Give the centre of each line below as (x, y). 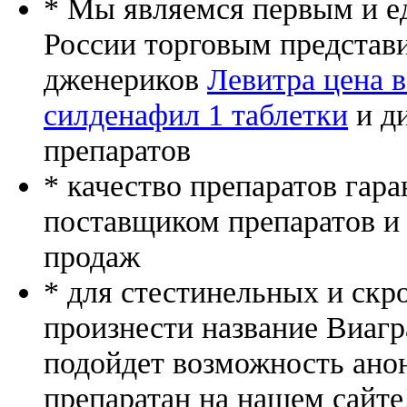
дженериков (125, 79)
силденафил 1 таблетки (196, 115)
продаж (92, 257)
